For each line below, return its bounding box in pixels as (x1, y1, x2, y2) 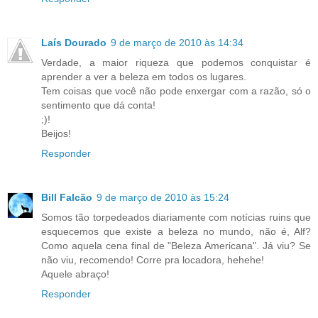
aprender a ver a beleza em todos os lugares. (41, 70, 246, 82)
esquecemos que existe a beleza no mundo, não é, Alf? (41, 225, 311, 237)
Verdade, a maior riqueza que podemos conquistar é (41, 56, 311, 68)
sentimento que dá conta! (41, 99, 155, 111)
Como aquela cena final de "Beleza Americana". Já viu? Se (41, 239, 311, 251)
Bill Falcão (41, 191, 92, 203)
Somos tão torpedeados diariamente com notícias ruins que (41, 211, 311, 223)
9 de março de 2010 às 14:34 (111, 36, 243, 48)
